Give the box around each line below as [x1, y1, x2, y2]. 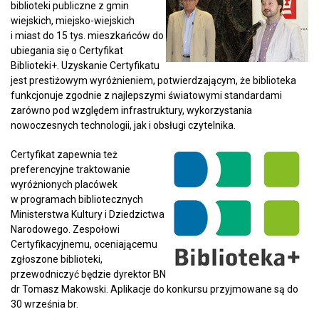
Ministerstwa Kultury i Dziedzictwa [11, 208, 164, 220]
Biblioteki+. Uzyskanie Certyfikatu [11, 59, 159, 71]
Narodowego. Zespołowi [11, 223, 120, 235]
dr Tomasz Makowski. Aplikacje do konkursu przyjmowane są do [11, 283, 298, 295]
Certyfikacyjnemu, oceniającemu [11, 238, 157, 250]
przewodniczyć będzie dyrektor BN [11, 268, 166, 280]
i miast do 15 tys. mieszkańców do [11, 29, 164, 41]
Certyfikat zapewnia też [11, 148, 117, 160]
